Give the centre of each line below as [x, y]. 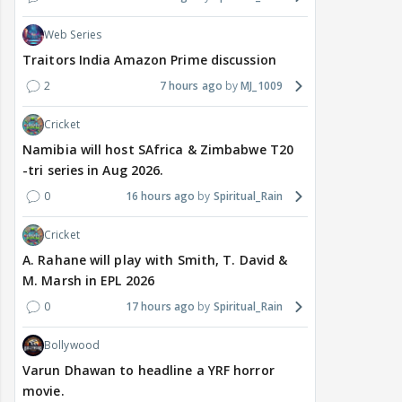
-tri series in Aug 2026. [93, 170]
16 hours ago [160, 197]
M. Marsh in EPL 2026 [88, 281]
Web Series [73, 35]
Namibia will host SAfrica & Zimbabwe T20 [158, 150]
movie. [44, 391]
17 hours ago [160, 307]
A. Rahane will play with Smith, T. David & [155, 260]
